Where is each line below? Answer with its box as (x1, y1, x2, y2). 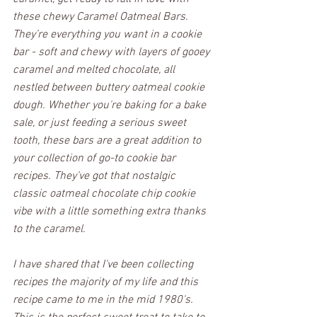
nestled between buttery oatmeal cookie (13, 80, 207, 95)
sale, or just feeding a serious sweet (13, 115, 189, 130)
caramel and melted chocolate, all (13, 62, 178, 77)
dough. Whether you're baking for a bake (13, 98, 209, 113)
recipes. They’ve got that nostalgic (13, 168, 178, 183)
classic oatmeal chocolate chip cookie (13, 186, 198, 201)
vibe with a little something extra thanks (13, 204, 209, 219)
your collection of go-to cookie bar (13, 151, 178, 166)
